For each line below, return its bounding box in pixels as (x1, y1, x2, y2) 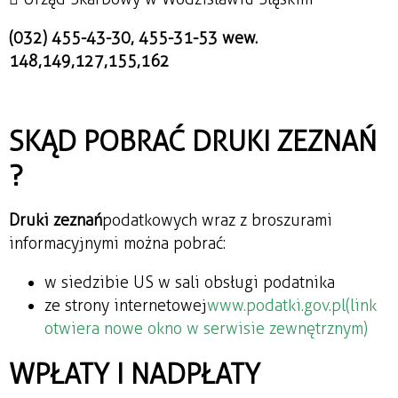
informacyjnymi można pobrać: (9, 233, 226, 253)
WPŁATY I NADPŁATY (9, 355, 260, 391)
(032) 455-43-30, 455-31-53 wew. (9, 28, 258, 48)
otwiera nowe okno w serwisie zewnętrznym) (44, 318, 368, 338)
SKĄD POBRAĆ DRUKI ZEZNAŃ (9, 123, 377, 158)
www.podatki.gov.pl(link (207, 295, 377, 315)
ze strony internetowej (44, 295, 207, 315)
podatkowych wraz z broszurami (102, 210, 332, 230)
